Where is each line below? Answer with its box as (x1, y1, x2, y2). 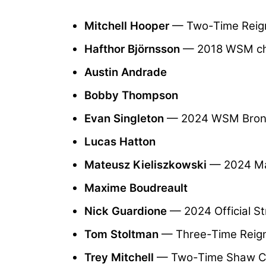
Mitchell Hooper (84, 19, 169, 33)
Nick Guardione (84, 204, 167, 218)
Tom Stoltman (84, 227, 159, 242)
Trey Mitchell (84, 251, 157, 265)
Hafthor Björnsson (84, 42, 180, 56)
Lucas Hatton (84, 135, 156, 149)
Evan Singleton (84, 112, 164, 126)
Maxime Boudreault (84, 181, 188, 195)
